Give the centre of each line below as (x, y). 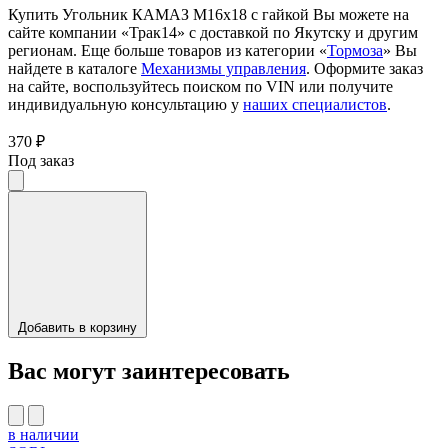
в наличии (43, 435)
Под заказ (41, 161)
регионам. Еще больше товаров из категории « (167, 51)
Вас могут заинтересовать (149, 371)
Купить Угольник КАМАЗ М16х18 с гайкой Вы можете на (208, 15)
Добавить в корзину (77, 328)
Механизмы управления (223, 69)
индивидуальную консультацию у (125, 105)
